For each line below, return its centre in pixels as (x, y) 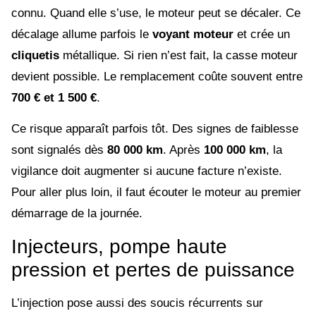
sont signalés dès (59, 150)
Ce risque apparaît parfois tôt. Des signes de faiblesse (155, 129)
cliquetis (35, 55)
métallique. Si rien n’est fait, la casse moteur (178, 55)
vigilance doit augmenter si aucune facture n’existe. (147, 171)
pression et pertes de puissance (153, 269)
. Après (183, 150)
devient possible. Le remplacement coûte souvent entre (157, 76)
